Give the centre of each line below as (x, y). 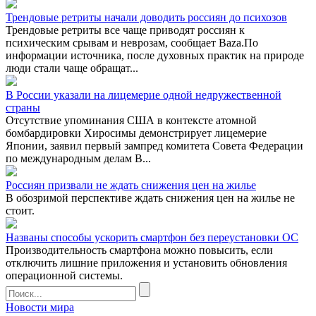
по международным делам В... (78, 158)
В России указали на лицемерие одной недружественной (144, 95)
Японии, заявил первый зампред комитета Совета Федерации (154, 145)
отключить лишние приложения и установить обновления (146, 262)
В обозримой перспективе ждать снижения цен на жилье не (150, 197)
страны (23, 107)
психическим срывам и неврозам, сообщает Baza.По (132, 42)
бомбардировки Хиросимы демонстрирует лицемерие (136, 133)
